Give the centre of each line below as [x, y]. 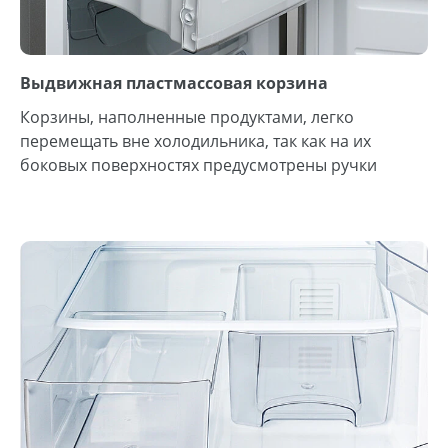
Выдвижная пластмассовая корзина [174, 83]
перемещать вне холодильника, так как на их [195, 141]
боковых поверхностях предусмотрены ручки [198, 165]
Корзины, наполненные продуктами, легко [187, 117]
